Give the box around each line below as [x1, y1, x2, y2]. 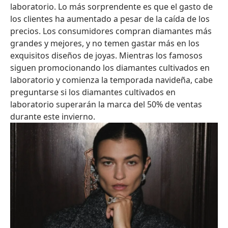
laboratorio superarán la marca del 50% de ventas [10, 99, 202, 110]
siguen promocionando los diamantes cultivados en [10, 62, 210, 73]
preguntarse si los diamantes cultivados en [10, 87, 176, 98]
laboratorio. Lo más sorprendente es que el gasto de [10, 1, 213, 12]
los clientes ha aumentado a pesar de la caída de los [10, 13, 210, 24]
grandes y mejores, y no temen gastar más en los [10, 38, 199, 49]
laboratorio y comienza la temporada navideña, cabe [10, 74, 213, 85]
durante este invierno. [10, 111, 95, 122]
